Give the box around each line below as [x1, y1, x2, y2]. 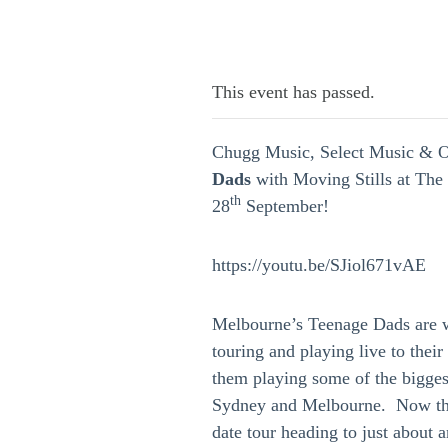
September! [241, 196, 329, 216]
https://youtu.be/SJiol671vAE [212, 255, 426, 275]
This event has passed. [212, 82, 375, 102]
